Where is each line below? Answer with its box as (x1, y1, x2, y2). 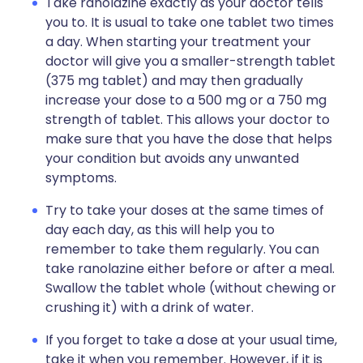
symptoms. (45, 169, 117, 187)
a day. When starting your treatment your (45, 32, 311, 51)
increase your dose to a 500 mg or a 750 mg (45, 91, 327, 109)
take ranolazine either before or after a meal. (45, 259, 335, 278)
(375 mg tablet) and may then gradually (45, 71, 303, 90)
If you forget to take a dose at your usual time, (45, 331, 337, 349)
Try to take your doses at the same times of (45, 201, 324, 220)
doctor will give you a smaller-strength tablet (45, 52, 335, 70)
